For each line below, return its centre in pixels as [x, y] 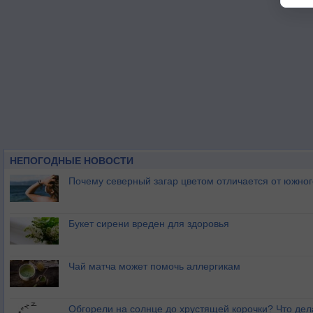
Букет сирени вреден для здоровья [149, 224]
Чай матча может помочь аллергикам [154, 266]
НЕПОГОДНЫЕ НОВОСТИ [72, 161]
